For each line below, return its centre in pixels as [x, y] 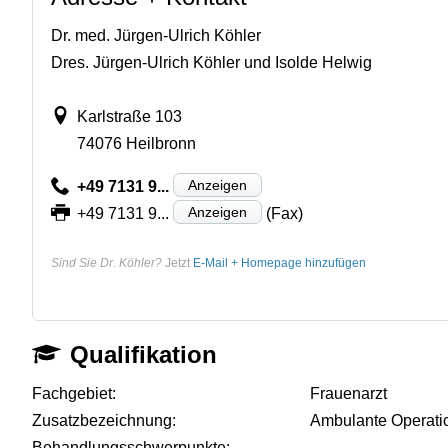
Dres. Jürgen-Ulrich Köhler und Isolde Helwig [211, 62]
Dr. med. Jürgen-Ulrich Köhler [156, 35]
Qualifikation [144, 354]
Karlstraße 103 [129, 116]
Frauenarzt [349, 393]
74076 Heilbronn [136, 143]
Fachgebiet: [74, 393]
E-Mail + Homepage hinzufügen [279, 262]
